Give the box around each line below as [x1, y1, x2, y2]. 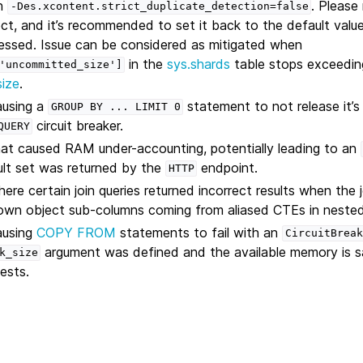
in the [125, 55, 168, 72]
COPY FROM [36, 224, 117, 241]
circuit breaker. [32, 117, 124, 134]
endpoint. [197, 159, 258, 176]
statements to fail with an [116, 224, 283, 241]
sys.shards [167, 55, 231, 72]
